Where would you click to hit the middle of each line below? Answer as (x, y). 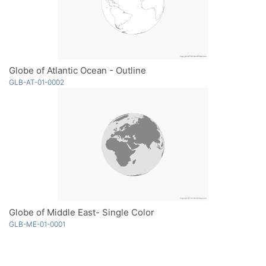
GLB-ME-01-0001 (37, 224)
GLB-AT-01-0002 (37, 82)
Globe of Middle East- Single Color (82, 212)
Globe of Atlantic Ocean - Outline (77, 70)
